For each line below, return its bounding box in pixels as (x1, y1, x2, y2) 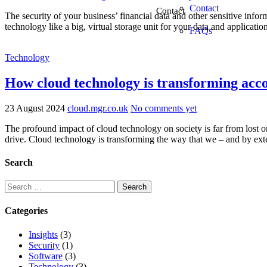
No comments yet (131, 103, 197, 113)
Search (5, 157, 33, 167)
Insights (29, 229, 58, 240)
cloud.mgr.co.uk (67, 103, 128, 113)
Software (29, 250, 63, 261)
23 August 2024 (5, 103, 67, 113)
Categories (5, 206, 48, 216)
